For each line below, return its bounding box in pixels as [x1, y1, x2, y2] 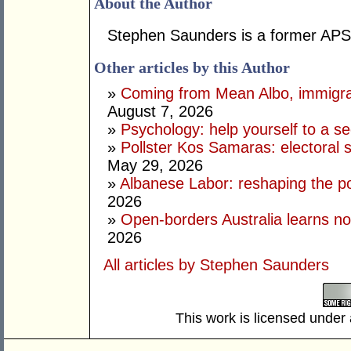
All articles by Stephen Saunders [103, 256, 329, 274]
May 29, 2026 [107, 157, 203, 175]
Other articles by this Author [94, 59, 290, 77]
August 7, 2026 [107, 103, 213, 121]
